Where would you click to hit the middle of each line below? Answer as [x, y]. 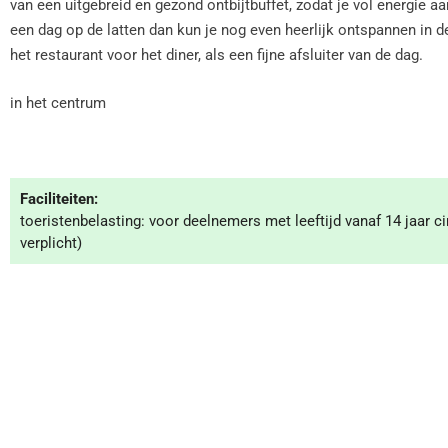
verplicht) [51, 243]
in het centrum [58, 102]
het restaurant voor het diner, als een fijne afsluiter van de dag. [216, 55]
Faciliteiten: [59, 199]
